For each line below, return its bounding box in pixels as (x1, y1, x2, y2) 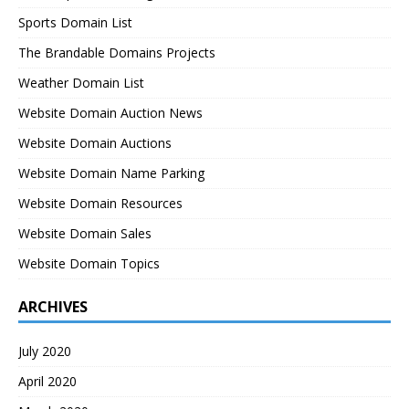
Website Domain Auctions (18, 134, 172, 152)
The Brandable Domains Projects (18, 44, 215, 62)
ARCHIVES (18, 297, 88, 318)
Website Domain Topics (18, 255, 160, 273)
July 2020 (18, 342, 71, 361)
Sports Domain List (18, 14, 132, 32)
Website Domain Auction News (18, 104, 203, 122)
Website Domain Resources (18, 194, 183, 213)
